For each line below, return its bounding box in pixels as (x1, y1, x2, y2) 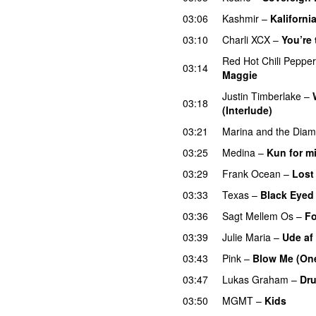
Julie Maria (222, 229, 271, 244)
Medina (222, 145, 255, 159)
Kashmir (222, 11, 259, 25)
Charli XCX (222, 32, 270, 47)
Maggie (222, 67, 257, 82)
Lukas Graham (222, 272, 288, 286)
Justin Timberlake (222, 88, 301, 103)
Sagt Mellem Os (222, 208, 293, 223)
